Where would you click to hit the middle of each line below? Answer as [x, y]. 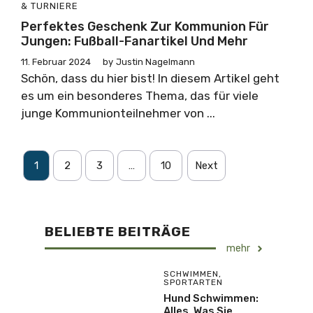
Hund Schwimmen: [211, 298]
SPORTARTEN [193, 282]
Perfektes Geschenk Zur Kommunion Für [145, 27]
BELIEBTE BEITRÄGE [118, 232]
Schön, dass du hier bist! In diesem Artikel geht [150, 78]
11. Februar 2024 [56, 62]
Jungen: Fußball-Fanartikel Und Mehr [134, 41]
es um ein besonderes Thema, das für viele [140, 96]
